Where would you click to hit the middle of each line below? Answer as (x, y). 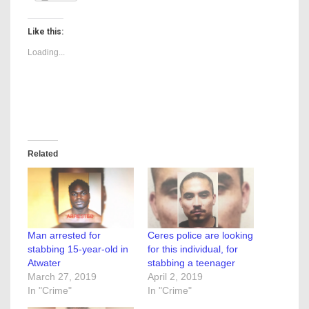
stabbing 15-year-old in (78, 249)
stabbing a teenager (191, 263)
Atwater (44, 263)
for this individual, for (193, 249)
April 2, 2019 (175, 277)
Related (43, 154)
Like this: (46, 32)
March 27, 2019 (62, 277)
